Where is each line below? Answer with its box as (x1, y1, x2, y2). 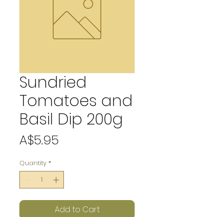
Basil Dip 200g (19, 108, 123, 130)
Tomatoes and (19, 90, 133, 111)
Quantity (19, 158, 46, 168)
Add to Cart (54, 203, 100, 215)
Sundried (19, 71, 87, 93)
